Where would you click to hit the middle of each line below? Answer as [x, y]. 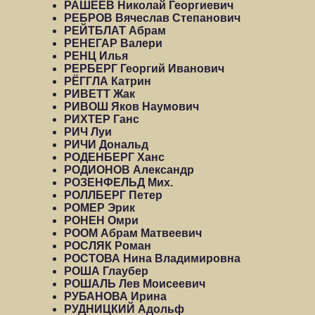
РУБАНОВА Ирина [115, 296]
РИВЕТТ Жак [99, 94]
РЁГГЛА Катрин [108, 81]
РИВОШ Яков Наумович [131, 107]
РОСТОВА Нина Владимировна [152, 258]
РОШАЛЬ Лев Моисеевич [135, 284]
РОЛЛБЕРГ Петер [113, 195]
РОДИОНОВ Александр [129, 170]
